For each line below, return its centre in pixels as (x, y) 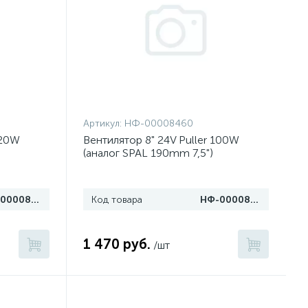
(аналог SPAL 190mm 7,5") (148, 153)
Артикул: (104, 123)
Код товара (117, 200)
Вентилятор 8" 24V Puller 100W (162, 140)
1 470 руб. (117, 244)
